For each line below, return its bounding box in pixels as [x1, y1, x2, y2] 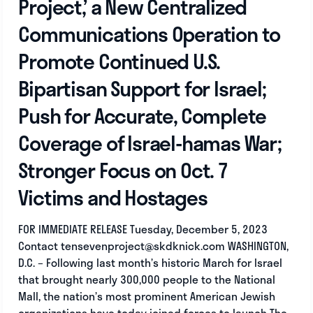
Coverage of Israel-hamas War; [18, 126, 281, 159]
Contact [18, 237, 61, 254]
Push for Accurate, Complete [18, 99, 267, 131]
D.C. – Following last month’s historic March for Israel [18, 254, 282, 271]
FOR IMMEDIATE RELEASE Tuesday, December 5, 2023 [18, 220, 268, 238]
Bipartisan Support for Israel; [18, 71, 265, 104]
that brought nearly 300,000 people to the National [18, 270, 275, 288]
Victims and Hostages [18, 180, 208, 213]
